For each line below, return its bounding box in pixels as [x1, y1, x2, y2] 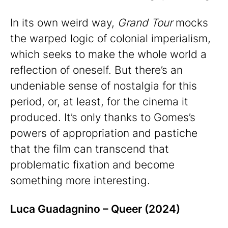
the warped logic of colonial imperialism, [10, 32, 211, 45]
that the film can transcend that [10, 142, 169, 155]
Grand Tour [118, 16, 173, 29]
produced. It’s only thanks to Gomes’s [10, 110, 195, 124]
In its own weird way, [10, 16, 118, 29]
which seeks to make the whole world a [10, 47, 207, 61]
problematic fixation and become [10, 158, 175, 171]
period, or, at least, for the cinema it [10, 95, 188, 108]
